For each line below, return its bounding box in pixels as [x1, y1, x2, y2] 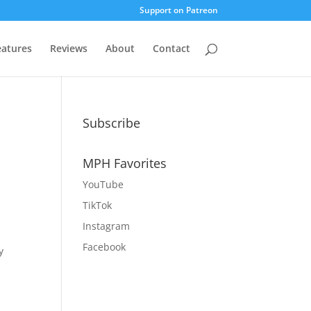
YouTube [83, 178, 124, 191]
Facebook [83, 240, 126, 253]
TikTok [83, 199, 112, 212]
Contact [152, 42, 190, 55]
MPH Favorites [83, 155, 167, 171]
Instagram [83, 219, 131, 233]
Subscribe [83, 115, 141, 131]
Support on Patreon [139, 4, 218, 16]
